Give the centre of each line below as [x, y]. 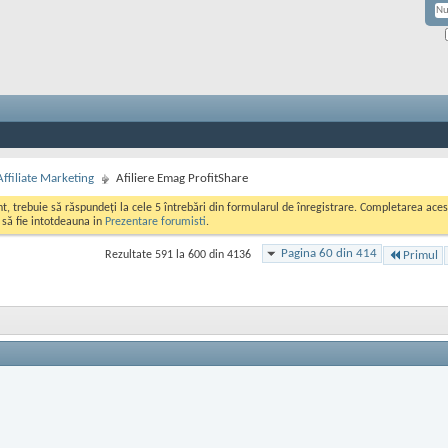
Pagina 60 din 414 [329, 253]
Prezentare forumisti [155, 222]
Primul [420, 255]
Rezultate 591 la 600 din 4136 [178, 255]
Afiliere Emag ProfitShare [182, 178]
